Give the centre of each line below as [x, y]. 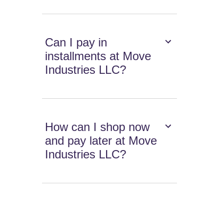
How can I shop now [98, 127]
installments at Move [98, 56]
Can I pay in [76, 43]
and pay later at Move [101, 141]
